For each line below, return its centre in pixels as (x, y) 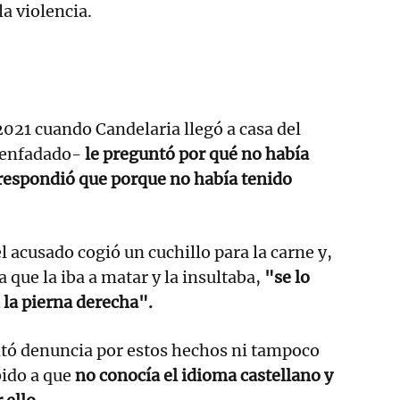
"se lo (287, 277)
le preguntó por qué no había (197, 154)
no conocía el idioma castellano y (202, 375)
